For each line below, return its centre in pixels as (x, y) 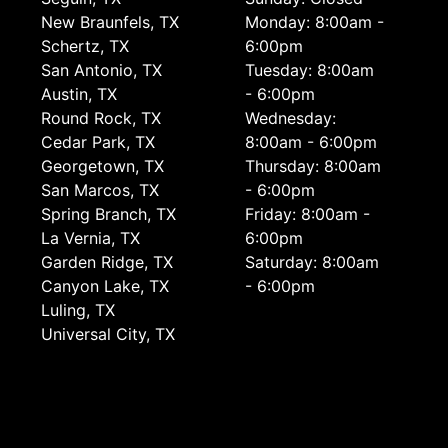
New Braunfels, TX (110, 22)
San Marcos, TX (100, 190)
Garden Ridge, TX (107, 262)
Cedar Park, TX (98, 142)
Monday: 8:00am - (314, 22)
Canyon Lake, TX (105, 286)
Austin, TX (79, 94)
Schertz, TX (85, 46)
